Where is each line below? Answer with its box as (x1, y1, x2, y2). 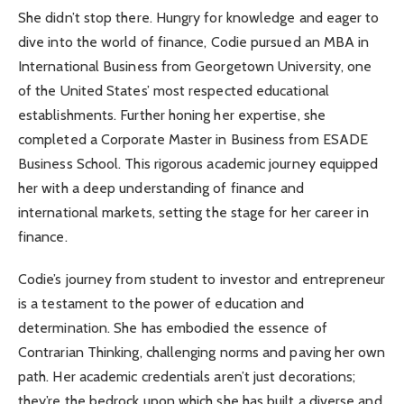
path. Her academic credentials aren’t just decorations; (18, 367, 356, 385)
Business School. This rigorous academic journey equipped (18, 155, 379, 173)
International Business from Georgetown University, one (18, 58, 372, 76)
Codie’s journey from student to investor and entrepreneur (18, 270, 386, 288)
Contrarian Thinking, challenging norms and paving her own (18, 343, 386, 361)
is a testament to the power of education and (18, 294, 305, 312)
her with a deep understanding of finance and (18, 179, 305, 197)
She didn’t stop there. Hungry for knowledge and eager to (18, 9, 380, 27)
